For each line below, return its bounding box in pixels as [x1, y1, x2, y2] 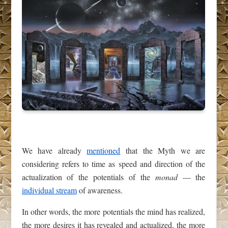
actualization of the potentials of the [21, 171, 155, 182]
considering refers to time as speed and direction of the [21, 158, 206, 169]
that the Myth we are [120, 145, 206, 156]
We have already [21, 145, 87, 156]
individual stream [21, 184, 77, 195]
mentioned [87, 145, 121, 156]
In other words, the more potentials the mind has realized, [21, 206, 206, 217]
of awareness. [76, 184, 123, 195]
